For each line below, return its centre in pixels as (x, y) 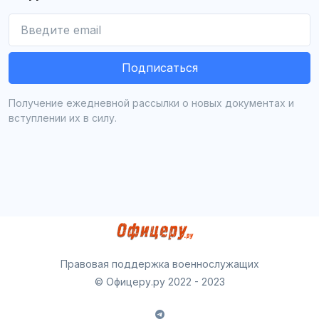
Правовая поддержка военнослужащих (159, 264)
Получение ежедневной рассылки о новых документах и (151, 103)
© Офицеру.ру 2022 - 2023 (159, 282)
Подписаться (159, 68)
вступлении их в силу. (63, 118)
